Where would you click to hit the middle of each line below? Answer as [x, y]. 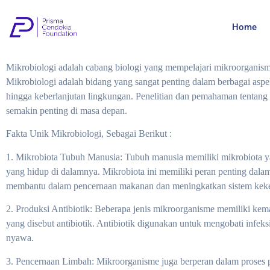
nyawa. [20, 238]
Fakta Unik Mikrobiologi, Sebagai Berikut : [89, 134]
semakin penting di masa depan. [67, 111]
